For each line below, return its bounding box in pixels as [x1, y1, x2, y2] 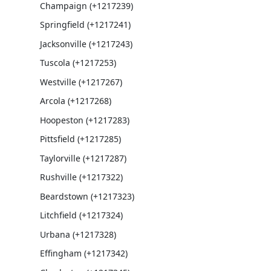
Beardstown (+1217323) [39, 190, 134, 202]
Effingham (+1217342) [39, 247, 128, 259]
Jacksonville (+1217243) [39, 38, 132, 50]
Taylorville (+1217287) [39, 152, 126, 164]
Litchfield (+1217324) [39, 209, 123, 221]
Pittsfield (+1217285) [39, 133, 121, 145]
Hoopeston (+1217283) [39, 114, 129, 126]
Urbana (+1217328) [39, 228, 116, 240]
